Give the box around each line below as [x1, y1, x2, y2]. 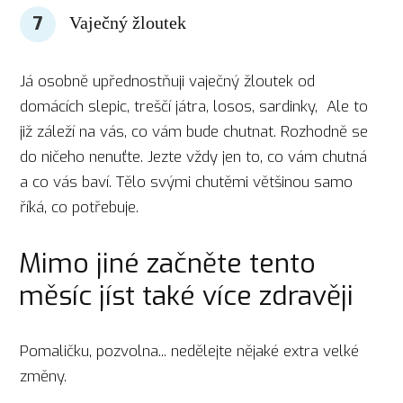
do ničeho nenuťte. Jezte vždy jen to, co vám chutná [20, 146, 368, 167]
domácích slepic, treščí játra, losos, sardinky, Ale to [20, 95, 369, 117]
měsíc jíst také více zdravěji [18, 277, 354, 314]
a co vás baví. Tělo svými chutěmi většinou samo [20, 171, 354, 193]
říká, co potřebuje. [20, 196, 144, 218]
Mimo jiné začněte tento [18, 245, 316, 282]
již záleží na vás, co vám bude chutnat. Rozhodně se [20, 121, 369, 142]
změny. [20, 365, 67, 387]
